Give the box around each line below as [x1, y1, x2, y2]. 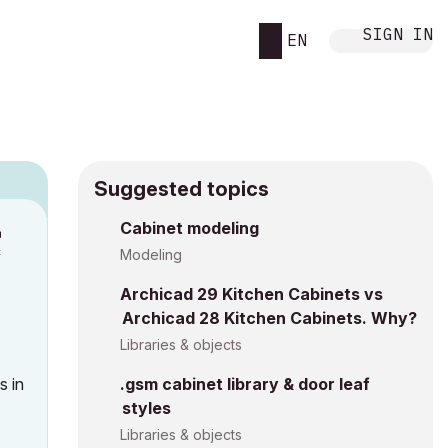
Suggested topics [94, 177, 269, 201]
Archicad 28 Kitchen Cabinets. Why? [122, 308, 417, 328]
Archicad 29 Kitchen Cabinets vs [120, 284, 383, 304]
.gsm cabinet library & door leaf [120, 374, 370, 394]
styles [122, 398, 171, 418]
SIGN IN [363, 23, 433, 44]
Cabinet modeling [120, 218, 259, 238]
